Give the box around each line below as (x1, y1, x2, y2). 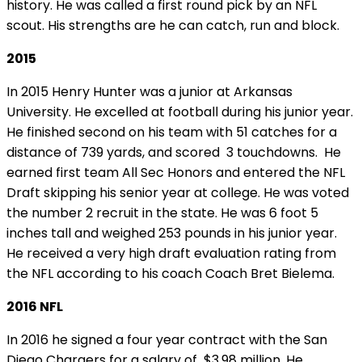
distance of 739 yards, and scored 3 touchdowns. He (6, 143, 341, 162)
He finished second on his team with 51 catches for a (6, 123, 337, 142)
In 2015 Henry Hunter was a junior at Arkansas (6, 82, 293, 102)
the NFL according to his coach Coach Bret (6, 264, 281, 284)
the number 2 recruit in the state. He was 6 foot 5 (6, 204, 318, 223)
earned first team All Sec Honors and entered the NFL (6, 163, 345, 183)
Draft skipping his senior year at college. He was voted (6, 183, 349, 203)
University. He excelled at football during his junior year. (6, 103, 353, 122)
